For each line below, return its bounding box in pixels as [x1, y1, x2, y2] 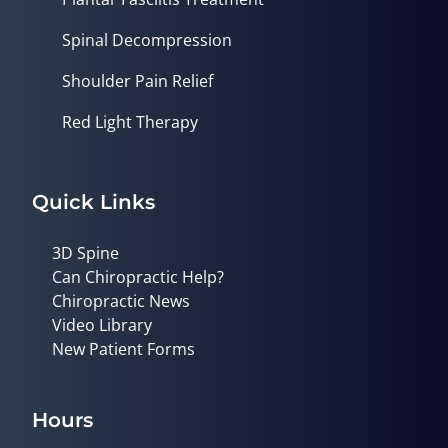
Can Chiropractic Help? [52, 266, 224, 289]
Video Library [52, 314, 152, 337]
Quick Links [32, 190, 155, 215]
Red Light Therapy [62, 111, 198, 134]
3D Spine [52, 242, 119, 265]
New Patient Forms [52, 338, 195, 361]
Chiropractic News [52, 290, 190, 313]
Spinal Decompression [62, 29, 232, 52]
